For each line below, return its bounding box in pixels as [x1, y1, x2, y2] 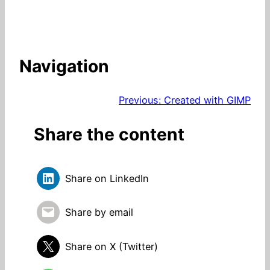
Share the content [34, 124, 184, 145]
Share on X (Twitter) [65, 240, 158, 253]
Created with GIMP [164, 94, 251, 107]
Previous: [119, 94, 161, 107]
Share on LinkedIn [65, 172, 149, 184]
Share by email [65, 206, 133, 219]
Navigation [19, 55, 109, 77]
